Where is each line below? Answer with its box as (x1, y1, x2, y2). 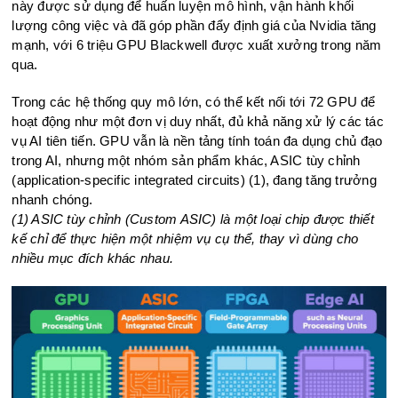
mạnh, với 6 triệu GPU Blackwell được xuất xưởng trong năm (12, 37, 382, 52)
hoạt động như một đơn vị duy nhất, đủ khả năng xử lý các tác (12, 114, 384, 129)
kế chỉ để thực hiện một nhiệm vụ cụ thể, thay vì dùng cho (12, 231, 359, 246)
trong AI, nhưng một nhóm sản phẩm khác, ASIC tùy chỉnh (12, 153, 361, 168)
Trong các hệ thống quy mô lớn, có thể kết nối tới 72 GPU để (12, 94, 376, 109)
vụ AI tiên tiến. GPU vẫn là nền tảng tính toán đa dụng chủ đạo (12, 133, 383, 148)
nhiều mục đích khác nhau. (12, 251, 174, 266)
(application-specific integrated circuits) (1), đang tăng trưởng (12, 172, 377, 187)
